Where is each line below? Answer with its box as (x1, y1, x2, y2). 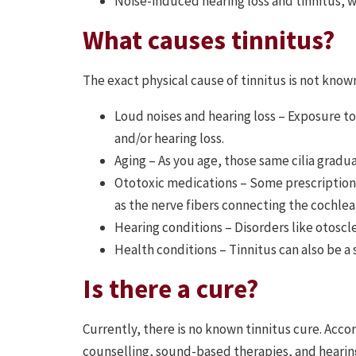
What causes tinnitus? (83, 24, 335, 57)
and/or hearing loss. (114, 130, 224, 148)
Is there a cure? (83, 273, 258, 306)
